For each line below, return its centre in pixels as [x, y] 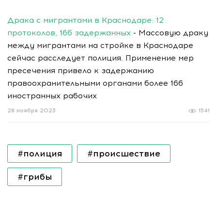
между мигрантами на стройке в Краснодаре [100, 45]
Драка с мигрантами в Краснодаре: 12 [85, 20]
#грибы [35, 177]
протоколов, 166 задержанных [69, 32]
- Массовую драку [170, 32]
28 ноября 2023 [31, 110]
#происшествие [124, 153]
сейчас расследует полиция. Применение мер [101, 58]
